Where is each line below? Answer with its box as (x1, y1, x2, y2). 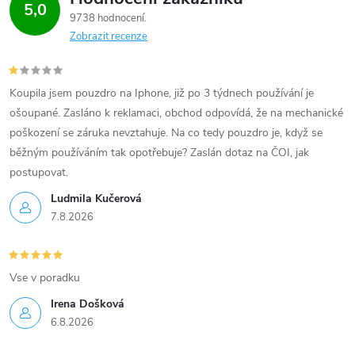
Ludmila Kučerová (51, 190, 142, 206)
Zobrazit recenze (70, 29, 147, 44)
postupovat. (10, 164, 68, 180)
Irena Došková (51, 296, 124, 311)
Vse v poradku (10, 269, 80, 285)
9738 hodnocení (70, 10, 147, 25)
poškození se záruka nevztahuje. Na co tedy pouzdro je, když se (10, 124, 323, 140)
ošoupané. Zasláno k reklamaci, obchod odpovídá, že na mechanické (10, 105, 343, 120)
